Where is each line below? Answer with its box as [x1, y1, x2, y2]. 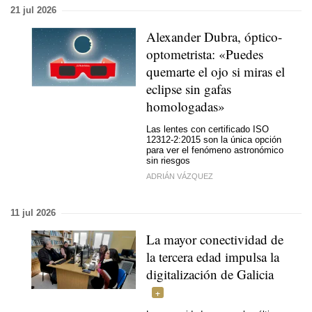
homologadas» [146, 97, 225, 115]
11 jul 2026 [10, 208, 56, 218]
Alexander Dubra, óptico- [146, 28, 282, 45]
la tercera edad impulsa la [146, 248, 279, 265]
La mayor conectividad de [146, 231, 283, 248]
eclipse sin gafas [146, 80, 231, 97]
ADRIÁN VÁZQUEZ [146, 172, 213, 180]
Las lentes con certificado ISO [146, 123, 269, 134]
